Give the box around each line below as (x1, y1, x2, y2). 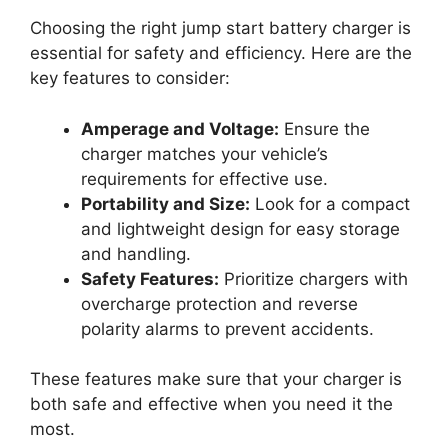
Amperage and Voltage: (81, 118, 279, 139)
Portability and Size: (81, 193, 250, 214)
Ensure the (279, 118, 370, 139)
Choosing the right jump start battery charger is (30, 18, 411, 39)
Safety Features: (81, 268, 219, 289)
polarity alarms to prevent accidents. (81, 318, 374, 339)
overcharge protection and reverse (81, 293, 358, 314)
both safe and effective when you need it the (30, 394, 393, 415)
